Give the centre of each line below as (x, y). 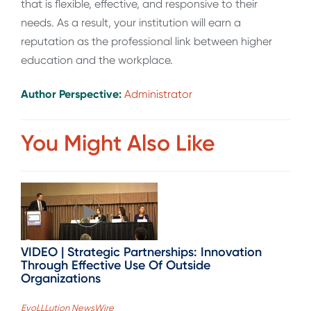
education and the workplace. (97, 60)
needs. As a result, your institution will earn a (131, 22)
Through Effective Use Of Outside (116, 265)
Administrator (158, 94)
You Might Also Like (118, 143)
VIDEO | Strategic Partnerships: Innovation (141, 252)
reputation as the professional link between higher (146, 41)
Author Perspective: (73, 94)
